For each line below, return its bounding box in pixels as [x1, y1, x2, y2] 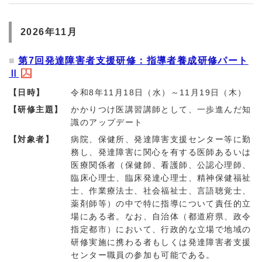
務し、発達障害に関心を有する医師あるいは [71, 147, 251, 157]
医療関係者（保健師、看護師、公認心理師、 [71, 160, 251, 170]
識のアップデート [71, 118, 143, 127]
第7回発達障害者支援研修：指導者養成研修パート [18, 56, 249, 65]
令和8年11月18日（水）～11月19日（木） [71, 88, 247, 97]
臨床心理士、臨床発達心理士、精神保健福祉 [71, 173, 251, 182]
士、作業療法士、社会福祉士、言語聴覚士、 [71, 186, 251, 195]
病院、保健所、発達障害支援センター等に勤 [71, 135, 251, 144]
